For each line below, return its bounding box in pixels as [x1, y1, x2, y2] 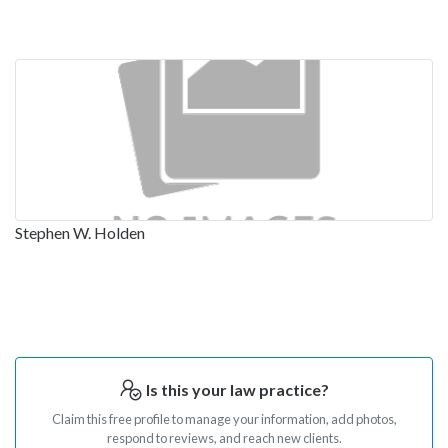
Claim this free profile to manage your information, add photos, [51, 411, 397, 428]
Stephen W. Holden [15, 223, 145, 243]
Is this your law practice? [143, 380, 329, 400]
